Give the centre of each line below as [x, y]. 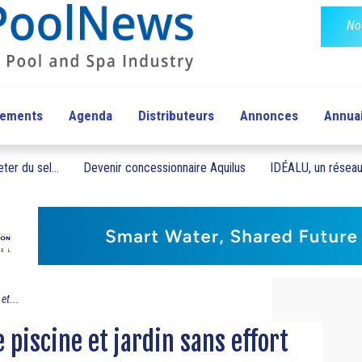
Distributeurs [176, 116]
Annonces [269, 116]
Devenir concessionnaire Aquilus [164, 168]
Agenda [90, 116]
